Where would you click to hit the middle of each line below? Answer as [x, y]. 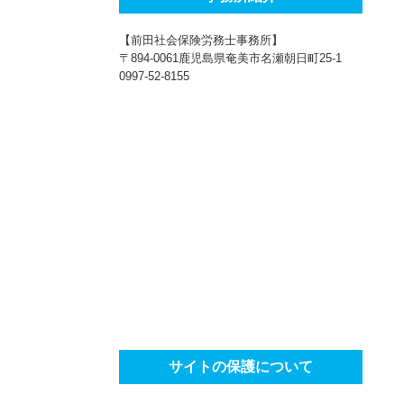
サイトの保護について [241, 366]
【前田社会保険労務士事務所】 [201, 40]
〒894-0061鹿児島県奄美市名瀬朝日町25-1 [230, 58]
